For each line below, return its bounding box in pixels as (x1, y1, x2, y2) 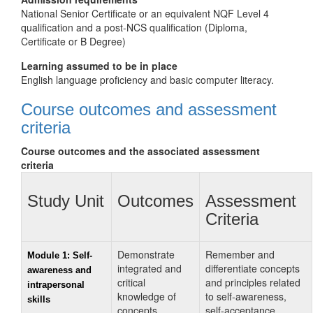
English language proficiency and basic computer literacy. (21, 73, 274, 87)
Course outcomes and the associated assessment (21, 144, 260, 158)
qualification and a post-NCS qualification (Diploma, (21, 20, 247, 34)
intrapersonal (27, 279, 85, 290)
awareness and (27, 265, 92, 275)
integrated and (117, 261, 182, 275)
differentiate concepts (205, 261, 300, 275)
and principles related (205, 275, 300, 289)
